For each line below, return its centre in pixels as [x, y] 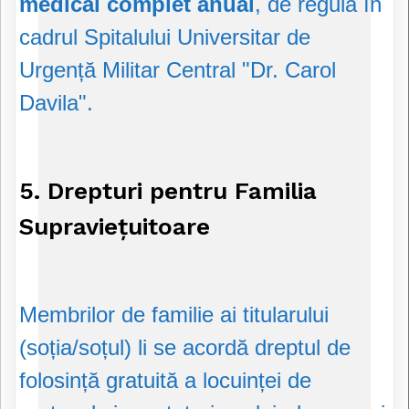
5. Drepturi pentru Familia [168, 191]
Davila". [56, 103]
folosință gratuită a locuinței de [165, 380]
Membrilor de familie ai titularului [174, 314]
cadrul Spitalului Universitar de [165, 37]
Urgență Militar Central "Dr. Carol [178, 70]
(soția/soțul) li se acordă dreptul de [185, 347]
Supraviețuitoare [115, 226]
